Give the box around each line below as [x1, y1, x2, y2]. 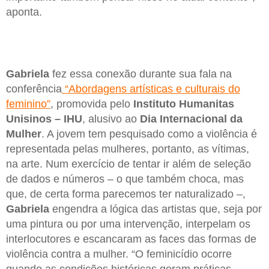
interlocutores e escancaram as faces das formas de [6, 233, 256, 246]
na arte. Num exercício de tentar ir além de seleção [6, 158, 251, 171]
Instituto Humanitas [133, 98, 234, 110]
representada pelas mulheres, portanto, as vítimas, [6, 143, 249, 156]
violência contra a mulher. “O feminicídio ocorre [6, 248, 232, 261]
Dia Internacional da [140, 113, 243, 125]
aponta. [6, 5, 42, 18]
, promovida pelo [50, 98, 133, 110]
